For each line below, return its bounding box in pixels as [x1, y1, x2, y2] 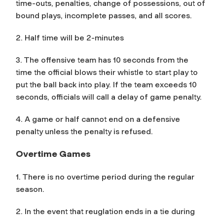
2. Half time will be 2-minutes [16, 33, 124, 42]
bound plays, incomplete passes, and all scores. [16, 10, 192, 20]
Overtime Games [16, 148, 91, 159]
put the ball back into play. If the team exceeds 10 [16, 79, 197, 89]
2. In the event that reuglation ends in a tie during [16, 206, 195, 216]
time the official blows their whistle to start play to [16, 67, 198, 77]
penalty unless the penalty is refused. [16, 126, 153, 136]
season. [16, 184, 44, 194]
